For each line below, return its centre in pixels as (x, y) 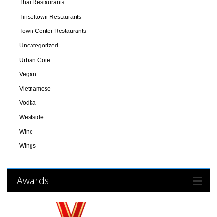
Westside (31, 117)
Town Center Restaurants (53, 31)
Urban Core (35, 60)
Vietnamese (35, 88)
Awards (33, 180)
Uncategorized (39, 46)
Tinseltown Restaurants (50, 17)
